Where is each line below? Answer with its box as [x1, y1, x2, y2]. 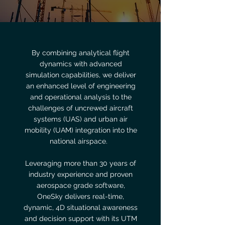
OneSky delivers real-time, [37, 192, 124, 200]
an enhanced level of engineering [26, 82, 136, 90]
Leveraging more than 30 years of [25, 159, 136, 167]
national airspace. [50, 137, 111, 145]
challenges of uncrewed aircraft [28, 104, 133, 112]
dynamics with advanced [39, 60, 122, 68]
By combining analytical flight [32, 49, 130, 57]
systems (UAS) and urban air [34, 115, 128, 123]
